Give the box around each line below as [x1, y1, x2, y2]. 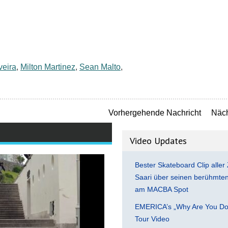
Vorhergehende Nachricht [108, 108, 201, 117]
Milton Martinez [20, 62, 75, 71]
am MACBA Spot [135, 185, 188, 193]
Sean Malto [79, 62, 121, 71]
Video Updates [130, 134, 187, 147]
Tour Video [135, 214, 169, 223]
